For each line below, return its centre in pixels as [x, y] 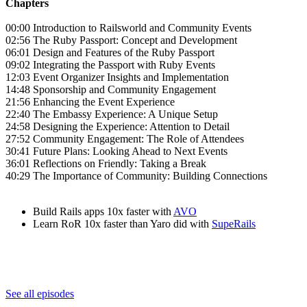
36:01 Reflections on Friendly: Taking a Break [106, 163]
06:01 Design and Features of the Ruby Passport [110, 52]
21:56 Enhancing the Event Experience [90, 101]
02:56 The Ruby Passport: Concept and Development [121, 40]
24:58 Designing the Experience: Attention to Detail [118, 126]
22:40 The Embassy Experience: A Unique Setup [112, 114]
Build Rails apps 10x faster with [103, 211]
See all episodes [40, 293]
